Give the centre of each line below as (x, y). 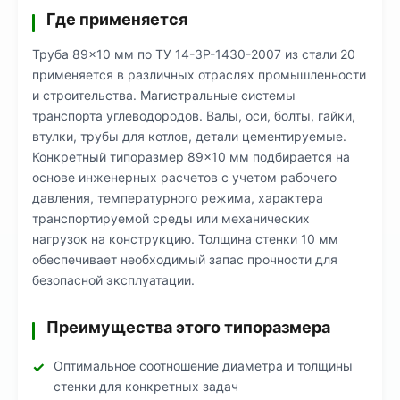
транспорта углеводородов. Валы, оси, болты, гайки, (194, 116)
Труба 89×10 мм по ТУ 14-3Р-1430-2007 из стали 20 (194, 54)
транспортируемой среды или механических (171, 218)
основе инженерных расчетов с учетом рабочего (184, 177)
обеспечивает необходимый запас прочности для (185, 259)
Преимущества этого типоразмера (188, 327)
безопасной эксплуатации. (113, 280)
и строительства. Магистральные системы (164, 95)
